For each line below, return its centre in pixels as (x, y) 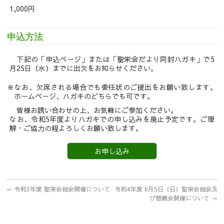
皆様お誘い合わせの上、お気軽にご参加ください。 (97, 110)
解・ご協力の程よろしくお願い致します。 (76, 128)
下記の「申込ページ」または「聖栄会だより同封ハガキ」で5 (115, 59)
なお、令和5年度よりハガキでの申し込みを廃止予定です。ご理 (112, 119)
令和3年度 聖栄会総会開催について (61, 189)
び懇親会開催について (180, 198)
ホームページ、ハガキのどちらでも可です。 (84, 96)
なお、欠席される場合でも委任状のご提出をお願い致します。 (115, 87)
